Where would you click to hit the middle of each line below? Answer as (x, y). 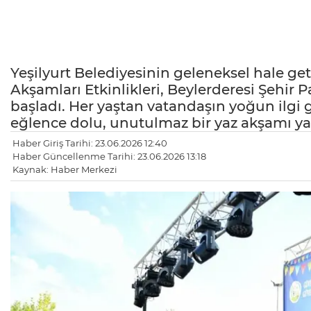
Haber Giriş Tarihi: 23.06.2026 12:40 (90, 143)
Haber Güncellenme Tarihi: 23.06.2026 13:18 (109, 157)
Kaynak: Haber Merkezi (65, 170)
